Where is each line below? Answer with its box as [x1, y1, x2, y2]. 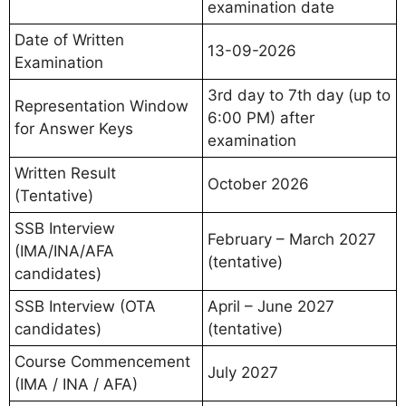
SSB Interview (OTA [14, 297, 156, 316]
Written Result [14, 164, 116, 183]
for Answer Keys [14, 120, 133, 139]
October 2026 [208, 175, 309, 194]
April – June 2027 [208, 297, 334, 316]
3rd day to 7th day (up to [208, 86, 391, 105]
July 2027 [208, 363, 278, 382]
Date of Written [14, 31, 124, 50]
